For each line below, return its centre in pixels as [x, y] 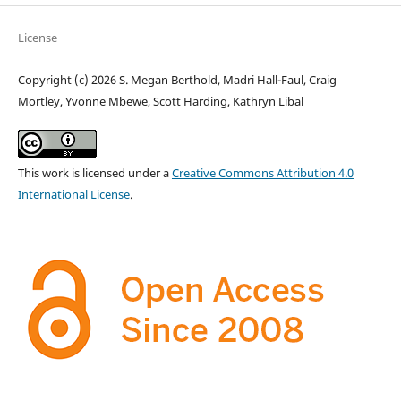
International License [73, 195]
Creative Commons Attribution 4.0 [262, 173]
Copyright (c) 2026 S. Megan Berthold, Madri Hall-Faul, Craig [177, 80]
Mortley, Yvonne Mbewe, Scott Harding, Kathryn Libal [160, 102]
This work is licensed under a [94, 173]
